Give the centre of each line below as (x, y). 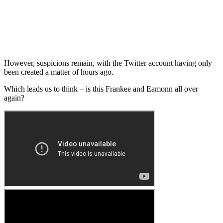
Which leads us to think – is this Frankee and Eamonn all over (101, 89)
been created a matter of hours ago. (59, 72)
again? (14, 98)
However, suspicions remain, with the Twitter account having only (108, 63)
